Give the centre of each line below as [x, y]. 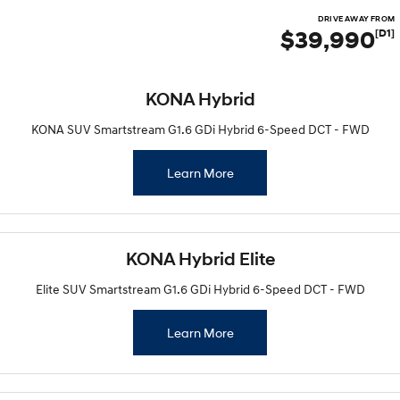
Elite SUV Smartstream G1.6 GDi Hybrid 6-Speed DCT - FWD [200, 289]
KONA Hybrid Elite [200, 259]
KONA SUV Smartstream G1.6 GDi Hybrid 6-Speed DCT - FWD [200, 129]
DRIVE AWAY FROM [356, 19]
